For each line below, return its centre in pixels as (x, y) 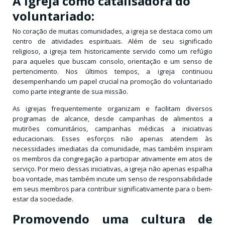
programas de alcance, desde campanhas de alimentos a (113, 119)
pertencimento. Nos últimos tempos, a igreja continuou (113, 71)
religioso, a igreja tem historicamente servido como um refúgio (113, 51)
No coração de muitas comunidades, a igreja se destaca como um (113, 31)
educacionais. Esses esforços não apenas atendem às (113, 139)
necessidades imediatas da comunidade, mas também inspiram (113, 149)
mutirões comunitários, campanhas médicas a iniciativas (113, 129)
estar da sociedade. (43, 199)
